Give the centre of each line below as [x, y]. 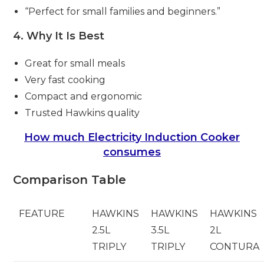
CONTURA [235, 246]
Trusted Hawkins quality [82, 113]
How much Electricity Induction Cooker [132, 137]
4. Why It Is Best [59, 36]
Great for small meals [75, 63]
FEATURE [42, 213]
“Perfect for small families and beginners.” [123, 11]
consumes [132, 152]
